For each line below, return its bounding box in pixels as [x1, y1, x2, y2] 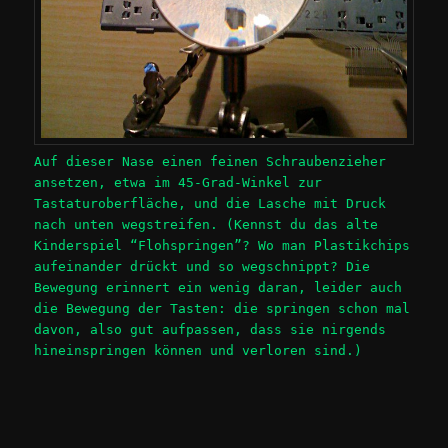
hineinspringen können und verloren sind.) [34, 343, 363, 359]
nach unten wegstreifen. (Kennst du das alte [34, 217, 379, 233]
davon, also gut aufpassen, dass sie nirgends [34, 322, 387, 338]
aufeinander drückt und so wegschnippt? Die [34, 259, 371, 275]
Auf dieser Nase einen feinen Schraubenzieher [34, 154, 387, 170]
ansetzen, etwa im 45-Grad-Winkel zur [34, 175, 323, 191]
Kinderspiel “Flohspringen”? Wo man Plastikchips [34, 238, 411, 254]
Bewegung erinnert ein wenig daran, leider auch [34, 280, 403, 296]
